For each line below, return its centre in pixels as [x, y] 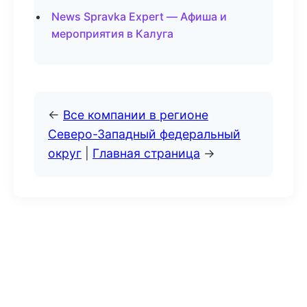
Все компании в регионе [136, 115]
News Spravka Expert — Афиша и [139, 16]
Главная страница [146, 153]
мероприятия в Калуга [112, 34]
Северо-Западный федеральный [144, 134]
